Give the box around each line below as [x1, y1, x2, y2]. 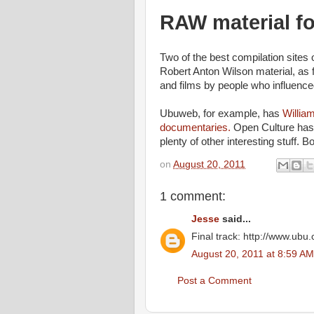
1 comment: [160, 189, 226, 203]
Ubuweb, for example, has [160, 108, 282, 119]
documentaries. [160, 122, 233, 133]
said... [219, 214, 251, 224]
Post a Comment [177, 275, 252, 286]
